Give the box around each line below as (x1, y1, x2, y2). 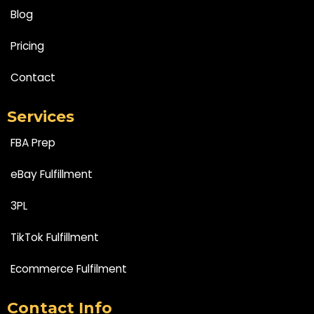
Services (7, 107, 74, 127)
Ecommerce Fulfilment (11, 261, 127, 277)
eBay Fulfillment (11, 167, 93, 182)
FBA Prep (11, 135, 55, 151)
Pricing (11, 39, 44, 54)
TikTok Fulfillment (11, 230, 99, 245)
